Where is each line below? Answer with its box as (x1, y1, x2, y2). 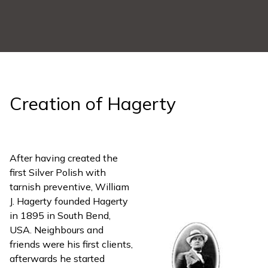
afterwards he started (10, 252, 105, 264)
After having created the (10, 151, 118, 164)
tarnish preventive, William (10, 180, 129, 193)
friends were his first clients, (10, 237, 133, 250)
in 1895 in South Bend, (10, 209, 111, 221)
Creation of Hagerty (10, 92, 176, 115)
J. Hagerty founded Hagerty (10, 194, 128, 207)
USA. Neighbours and (10, 223, 103, 236)
